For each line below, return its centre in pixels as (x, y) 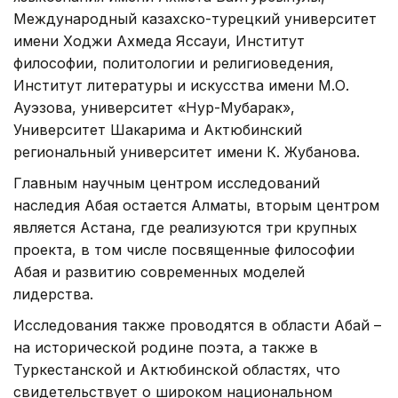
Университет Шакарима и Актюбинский (158, 130)
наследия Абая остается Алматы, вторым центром (196, 206)
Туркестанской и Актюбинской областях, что (177, 370)
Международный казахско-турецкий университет (195, 19)
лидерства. (53, 295)
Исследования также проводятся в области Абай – (197, 326)
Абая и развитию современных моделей (159, 272)
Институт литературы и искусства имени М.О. (181, 86)
